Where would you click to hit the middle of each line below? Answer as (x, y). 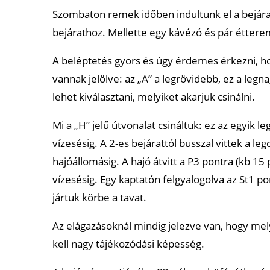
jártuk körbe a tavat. (99, 197)
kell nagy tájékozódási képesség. (128, 244)
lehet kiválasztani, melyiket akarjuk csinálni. (154, 97)
